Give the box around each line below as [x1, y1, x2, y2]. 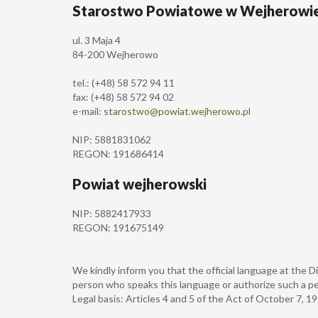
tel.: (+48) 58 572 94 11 [72, 76, 175, 89]
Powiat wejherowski [72, 175, 207, 192]
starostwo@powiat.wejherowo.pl [104, 104, 251, 117]
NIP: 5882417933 [72, 207, 151, 219]
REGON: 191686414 [72, 147, 164, 160]
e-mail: [72, 104, 104, 117]
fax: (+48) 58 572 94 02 [72, 90, 174, 103]
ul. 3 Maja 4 [72, 33, 121, 46]
